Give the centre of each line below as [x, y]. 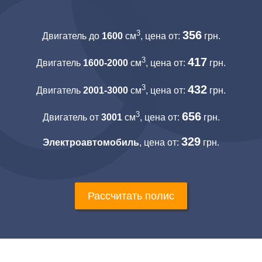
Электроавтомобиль [91, 143]
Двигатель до [72, 36]
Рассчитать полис [131, 196]
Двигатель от [72, 118]
